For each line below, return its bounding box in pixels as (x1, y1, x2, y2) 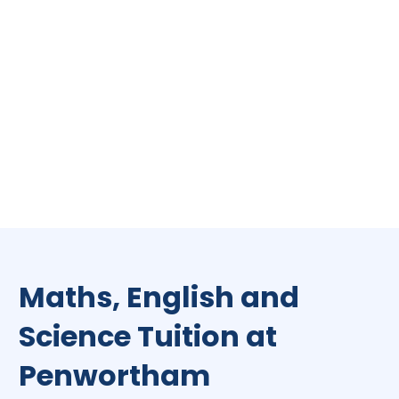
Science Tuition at (19, 315, 277, 356)
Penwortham (19, 354, 210, 395)
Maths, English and (19, 276, 299, 317)
